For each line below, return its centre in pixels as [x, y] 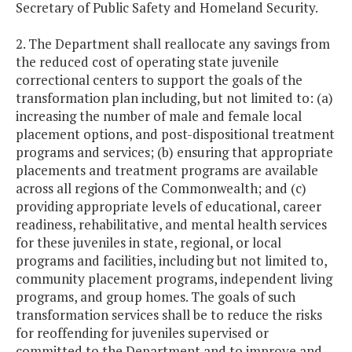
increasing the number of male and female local [159, 116]
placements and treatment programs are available [167, 170]
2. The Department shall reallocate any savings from [173, 44]
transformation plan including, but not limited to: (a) [174, 98]
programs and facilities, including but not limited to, [171, 261]
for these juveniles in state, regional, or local [148, 243]
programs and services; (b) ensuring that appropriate [174, 152]
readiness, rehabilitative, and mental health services [171, 225]
